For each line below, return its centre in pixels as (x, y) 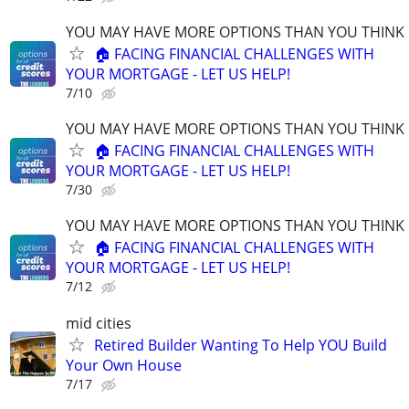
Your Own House (124, 365)
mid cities (99, 323)
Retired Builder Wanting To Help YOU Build (241, 345)
